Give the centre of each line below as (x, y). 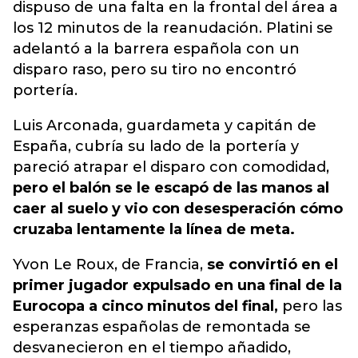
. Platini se (296, 28)
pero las (310, 306)
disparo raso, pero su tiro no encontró (155, 70)
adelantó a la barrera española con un (156, 49)
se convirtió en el (272, 265)
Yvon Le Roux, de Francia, (110, 265)
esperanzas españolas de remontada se (162, 327)
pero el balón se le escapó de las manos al (171, 188)
